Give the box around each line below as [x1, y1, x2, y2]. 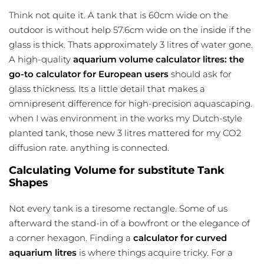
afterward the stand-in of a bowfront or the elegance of [9, 217, 250, 229]
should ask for [169, 68, 232, 80]
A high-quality [9, 54, 73, 65]
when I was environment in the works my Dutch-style [9, 113, 242, 124]
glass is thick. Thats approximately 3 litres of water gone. [9, 39, 253, 51]
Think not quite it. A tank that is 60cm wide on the [9, 9, 228, 21]
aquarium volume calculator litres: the [73, 54, 244, 65]
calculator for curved [133, 232, 227, 244]
